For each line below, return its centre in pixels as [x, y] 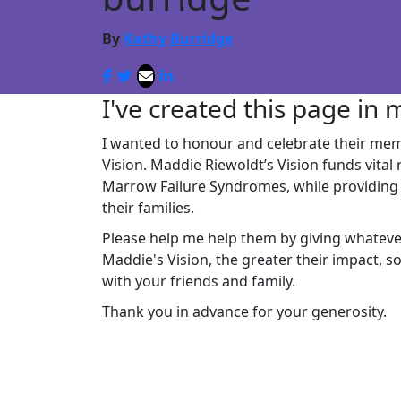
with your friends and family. [199, 281]
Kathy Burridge [178, 38]
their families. [148, 207]
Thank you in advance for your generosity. [244, 311]
